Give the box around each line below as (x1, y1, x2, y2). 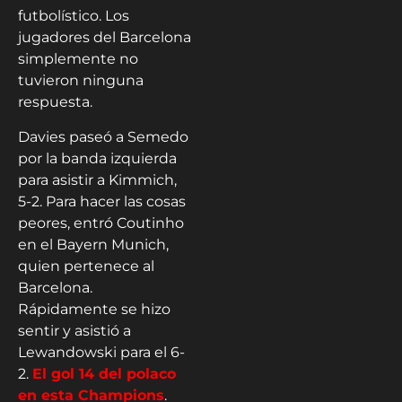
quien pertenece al (18, 257, 154, 275)
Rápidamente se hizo (18, 300, 170, 318)
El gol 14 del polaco (32, 364, 176, 382)
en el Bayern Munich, (18, 235, 169, 253)
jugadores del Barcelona (18, 29, 191, 47)
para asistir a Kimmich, (18, 170, 177, 188)
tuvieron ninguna (18, 72, 144, 90)
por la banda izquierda (18, 149, 177, 167)
